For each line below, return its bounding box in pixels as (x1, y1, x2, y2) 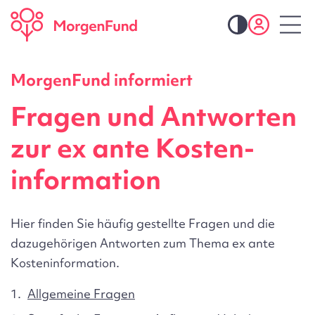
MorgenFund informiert (11, 69, 193, 91)
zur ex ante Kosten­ (11, 129, 255, 167)
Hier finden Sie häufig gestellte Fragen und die (11, 214, 275, 231)
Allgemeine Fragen (27, 285, 135, 302)
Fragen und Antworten (11, 98, 297, 135)
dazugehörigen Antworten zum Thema (11, 234, 232, 251)
